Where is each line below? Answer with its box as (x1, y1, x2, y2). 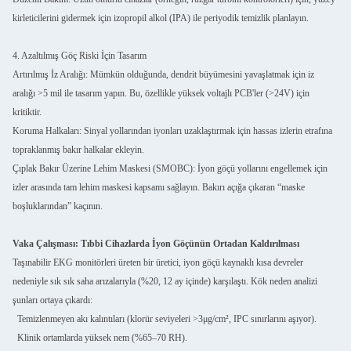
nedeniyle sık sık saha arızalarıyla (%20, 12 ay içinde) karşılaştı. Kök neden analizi (13, 276, 317, 288)
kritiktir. (13, 107, 42, 118)
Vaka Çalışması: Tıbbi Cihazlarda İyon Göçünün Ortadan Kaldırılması (13, 238, 299, 250)
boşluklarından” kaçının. (13, 201, 103, 212)
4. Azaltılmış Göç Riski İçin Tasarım (13, 50, 147, 62)
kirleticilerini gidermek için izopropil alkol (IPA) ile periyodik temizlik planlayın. (13, 13, 309, 24)
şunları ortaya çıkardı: (13, 295, 92, 306)
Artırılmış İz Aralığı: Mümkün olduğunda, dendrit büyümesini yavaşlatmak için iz (13, 69, 314, 81)
